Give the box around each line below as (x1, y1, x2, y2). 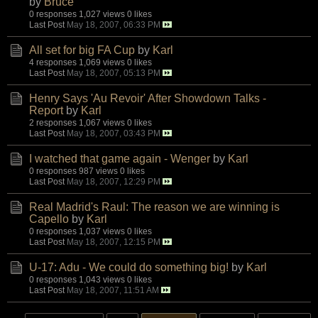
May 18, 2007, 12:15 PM (67, 236, 160, 246)
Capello (29, 212, 69, 225)
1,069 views (79, 57, 125, 67)
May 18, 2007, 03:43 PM (67, 128, 160, 138)
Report (29, 104, 63, 116)
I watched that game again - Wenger (29, 152, 210, 165)
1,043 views (79, 274, 125, 284)
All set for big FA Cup (29, 43, 135, 56)
